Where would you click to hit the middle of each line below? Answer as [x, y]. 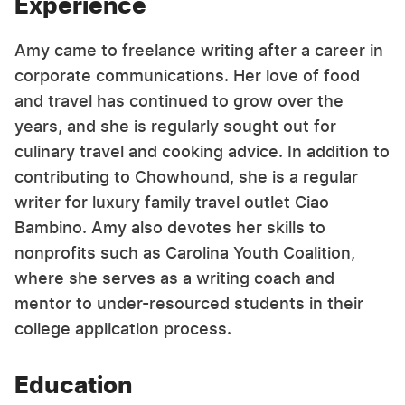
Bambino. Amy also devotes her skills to [170, 227]
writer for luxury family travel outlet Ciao [172, 202]
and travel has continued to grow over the [179, 101]
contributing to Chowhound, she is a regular [186, 177]
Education [73, 385]
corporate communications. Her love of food [187, 75]
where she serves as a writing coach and [174, 278]
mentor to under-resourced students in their [189, 303]
